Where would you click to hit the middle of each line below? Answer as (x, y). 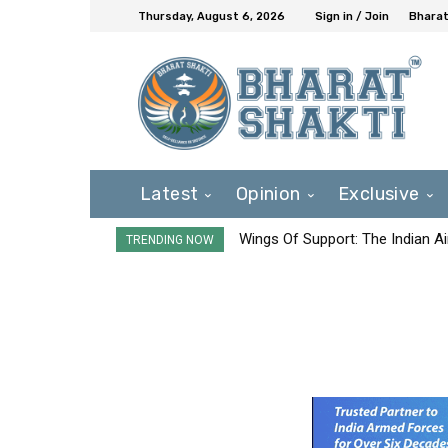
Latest (169, 193)
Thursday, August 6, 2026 (211, 16)
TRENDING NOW (170, 239)
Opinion (268, 193)
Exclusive (379, 193)
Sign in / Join (352, 16)
